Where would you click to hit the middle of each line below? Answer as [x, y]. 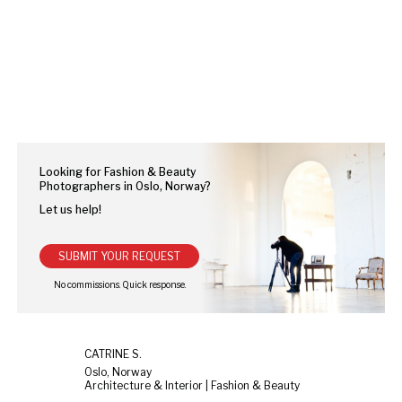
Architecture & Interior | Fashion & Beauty [192, 385]
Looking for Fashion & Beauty [118, 171]
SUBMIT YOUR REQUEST [119, 256]
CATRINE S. [113, 354]
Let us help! [70, 209]
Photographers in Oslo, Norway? [125, 186]
